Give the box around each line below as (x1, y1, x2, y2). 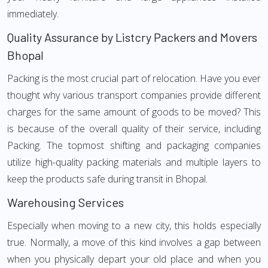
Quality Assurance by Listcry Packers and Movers (7, 30, 257, 44)
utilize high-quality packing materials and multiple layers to (7, 156, 261, 169)
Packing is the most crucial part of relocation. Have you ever (7, 72, 261, 85)
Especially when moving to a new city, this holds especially (7, 219, 261, 232)
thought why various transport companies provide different (7, 89, 261, 102)
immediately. (7, 7, 59, 20)
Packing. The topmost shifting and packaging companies (7, 139, 261, 152)
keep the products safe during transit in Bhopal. (7, 172, 208, 185)
